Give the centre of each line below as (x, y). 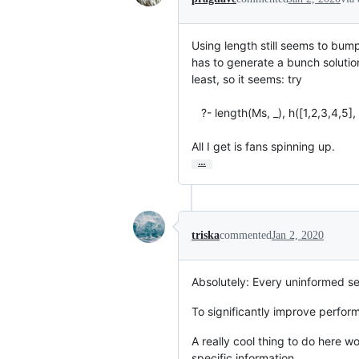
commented (246, 235)
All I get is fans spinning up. (263, 146)
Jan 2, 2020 (298, 235)
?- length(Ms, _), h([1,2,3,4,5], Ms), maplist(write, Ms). (196, 112)
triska (206, 235)
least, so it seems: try (247, 79)
